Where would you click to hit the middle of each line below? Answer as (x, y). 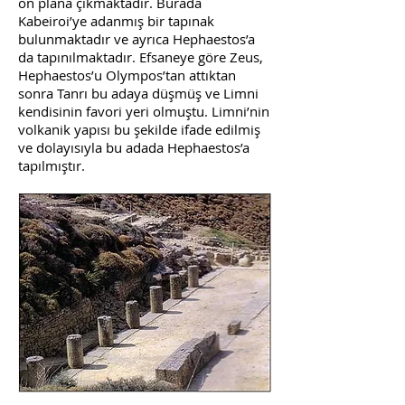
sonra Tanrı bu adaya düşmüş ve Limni (138, 93)
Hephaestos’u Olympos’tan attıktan (127, 75)
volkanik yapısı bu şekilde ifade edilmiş (139, 129)
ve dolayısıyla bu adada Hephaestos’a (134, 147)
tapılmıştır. (52, 165)
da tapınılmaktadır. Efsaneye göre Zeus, (141, 57)
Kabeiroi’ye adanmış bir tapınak (116, 21)
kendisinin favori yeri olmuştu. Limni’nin (144, 111)
